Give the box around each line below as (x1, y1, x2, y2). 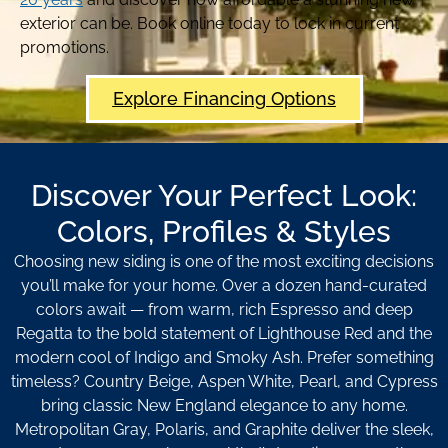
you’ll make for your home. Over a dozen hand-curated (21, 275, 427, 295)
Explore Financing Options (112, 87, 336, 109)
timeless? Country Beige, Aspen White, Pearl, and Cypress (10, 371, 438, 391)
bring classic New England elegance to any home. (40, 395, 408, 415)
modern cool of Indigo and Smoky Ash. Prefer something (14, 347, 434, 367)
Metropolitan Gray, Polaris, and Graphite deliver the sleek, (14, 419, 434, 439)
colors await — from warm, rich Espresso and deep (35, 299, 413, 319)
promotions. (20, 38, 109, 58)
